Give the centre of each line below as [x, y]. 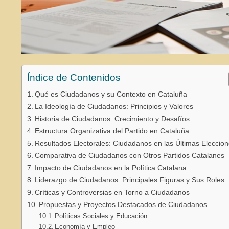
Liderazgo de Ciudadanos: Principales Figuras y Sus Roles [129, 180]
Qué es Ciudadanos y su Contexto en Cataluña [111, 94]
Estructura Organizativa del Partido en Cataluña [112, 131]
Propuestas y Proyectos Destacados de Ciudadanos [123, 204]
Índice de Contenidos [74, 77]
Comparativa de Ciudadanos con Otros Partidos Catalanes [129, 155]
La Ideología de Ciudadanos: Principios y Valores [114, 106]
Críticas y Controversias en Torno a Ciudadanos [112, 192]
